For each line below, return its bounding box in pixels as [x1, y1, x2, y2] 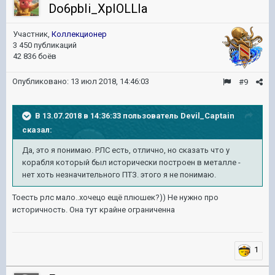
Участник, [13, 29, 52, 39]
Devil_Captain [180, 110, 234, 120]
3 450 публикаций [13, 41, 77, 50]
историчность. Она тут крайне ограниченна [12, 205, 175, 214]
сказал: [22, 125, 52, 134]
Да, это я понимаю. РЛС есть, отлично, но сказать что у [22, 145, 230, 155]
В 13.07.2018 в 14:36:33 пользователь [35, 110, 180, 120]
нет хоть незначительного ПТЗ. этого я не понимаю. [22, 170, 216, 179]
